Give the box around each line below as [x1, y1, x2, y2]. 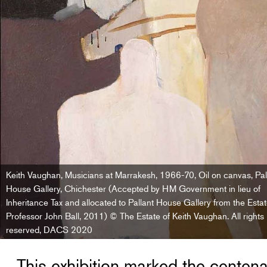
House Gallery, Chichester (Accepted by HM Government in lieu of [6, 182, 260, 194]
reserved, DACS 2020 [6, 223, 92, 235]
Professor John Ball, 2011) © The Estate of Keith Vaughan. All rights [6, 209, 264, 221]
